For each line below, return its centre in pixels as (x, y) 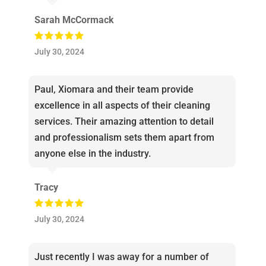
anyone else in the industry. (92, 154)
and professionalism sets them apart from (124, 138)
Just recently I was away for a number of (121, 257)
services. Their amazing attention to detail (124, 122)
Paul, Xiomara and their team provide (114, 90)
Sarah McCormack (74, 20)
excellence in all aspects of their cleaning (122, 106)
